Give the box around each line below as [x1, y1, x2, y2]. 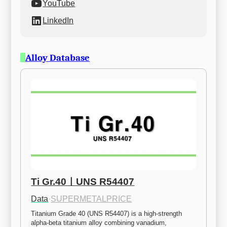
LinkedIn [43, 16, 74, 25]
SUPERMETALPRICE [51, 194, 132, 203]
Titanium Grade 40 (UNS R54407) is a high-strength [31, 209, 182, 217]
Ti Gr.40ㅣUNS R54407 [31, 176, 135, 187]
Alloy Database [25, 52, 90, 63]
